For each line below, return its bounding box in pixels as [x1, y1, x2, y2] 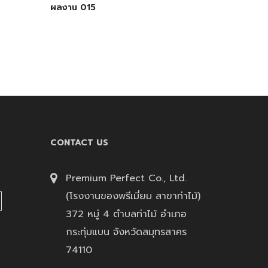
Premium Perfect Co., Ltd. [65, 171, 187, 185]
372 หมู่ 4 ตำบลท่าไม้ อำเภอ [65, 207, 187, 221]
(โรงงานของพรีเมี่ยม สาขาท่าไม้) [65, 189, 200, 203]
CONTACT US [50, 136, 108, 149]
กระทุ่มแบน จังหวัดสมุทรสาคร [65, 225, 187, 239]
